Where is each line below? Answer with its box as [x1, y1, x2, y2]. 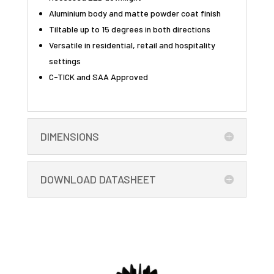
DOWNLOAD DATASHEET [40, 172, 156, 186]
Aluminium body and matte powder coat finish [48, 7, 221, 18]
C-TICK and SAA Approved [48, 71, 148, 82]
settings [48, 55, 81, 66]
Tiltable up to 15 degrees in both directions [48, 23, 210, 34]
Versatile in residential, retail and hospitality [48, 39, 215, 50]
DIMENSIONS [40, 129, 99, 143]
